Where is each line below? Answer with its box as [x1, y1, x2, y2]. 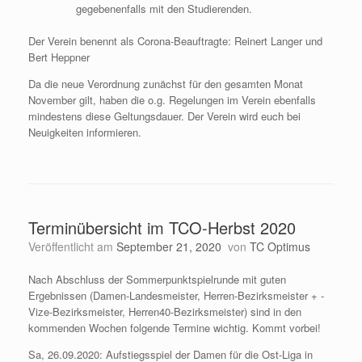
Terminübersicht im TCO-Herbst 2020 [28, 215, 296, 239]
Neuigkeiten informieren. [28, 124, 141, 140]
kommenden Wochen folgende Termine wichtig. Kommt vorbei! [28, 319, 321, 335]
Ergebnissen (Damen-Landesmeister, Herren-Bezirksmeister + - [28, 287, 324, 303]
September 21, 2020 [116, 238, 221, 255]
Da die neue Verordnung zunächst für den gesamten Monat [28, 75, 303, 91]
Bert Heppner [28, 48, 90, 65]
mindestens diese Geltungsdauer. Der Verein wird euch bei [28, 107, 301, 124]
